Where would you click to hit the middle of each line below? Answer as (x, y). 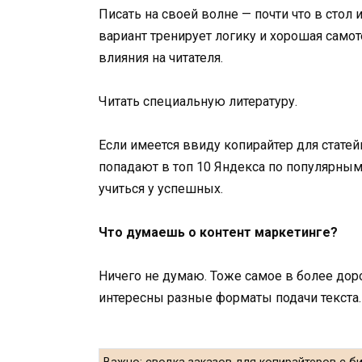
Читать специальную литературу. (198, 101)
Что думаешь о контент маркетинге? (218, 233)
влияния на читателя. (161, 57)
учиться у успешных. (161, 189)
